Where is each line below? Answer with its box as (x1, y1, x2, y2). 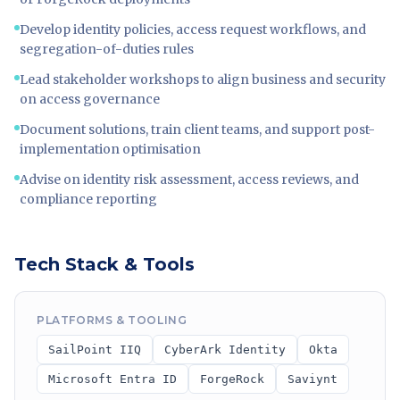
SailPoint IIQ (48, 343, 141, 356)
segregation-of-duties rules (20, 41, 194, 57)
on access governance (20, 91, 160, 107)
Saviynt (287, 372, 337, 386)
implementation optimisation (20, 141, 201, 157)
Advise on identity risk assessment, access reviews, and (20, 171, 359, 187)
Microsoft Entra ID (48, 372, 177, 386)
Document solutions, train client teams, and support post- (20, 121, 375, 137)
